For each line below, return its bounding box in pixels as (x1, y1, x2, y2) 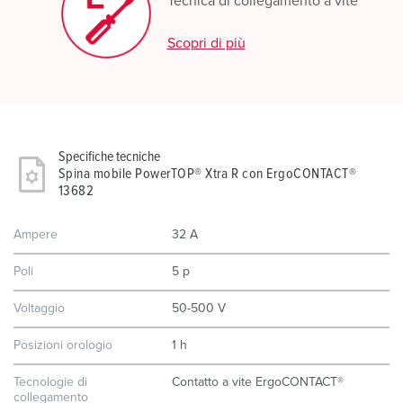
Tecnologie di (13, 376, 87, 389)
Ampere (13, 228, 58, 241)
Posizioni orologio (13, 339, 112, 352)
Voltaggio (13, 302, 65, 315)
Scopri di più (166, 36, 246, 50)
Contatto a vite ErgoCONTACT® (172, 376, 344, 389)
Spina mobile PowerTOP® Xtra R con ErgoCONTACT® (58, 166, 357, 181)
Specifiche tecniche (58, 149, 160, 164)
